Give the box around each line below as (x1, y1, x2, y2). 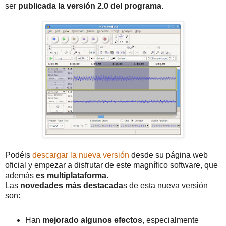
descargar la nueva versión (32, 150, 129, 159)
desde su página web (129, 150, 208, 159)
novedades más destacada (20, 181, 123, 190)
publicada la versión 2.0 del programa (18, 1, 161, 10)
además (5, 171, 34, 180)
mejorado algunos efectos (42, 215, 142, 224)
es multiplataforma (34, 171, 106, 180)
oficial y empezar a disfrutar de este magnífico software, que (5, 160, 218, 169)
